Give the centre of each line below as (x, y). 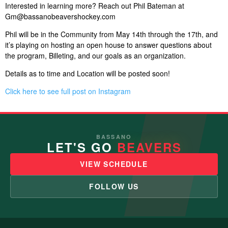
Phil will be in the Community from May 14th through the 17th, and (111, 34)
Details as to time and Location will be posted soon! (88, 73)
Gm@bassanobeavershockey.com (60, 16)
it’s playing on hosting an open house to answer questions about (108, 45)
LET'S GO (82, 147)
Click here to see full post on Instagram (68, 91)
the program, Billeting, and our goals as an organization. (95, 55)
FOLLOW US (114, 186)
